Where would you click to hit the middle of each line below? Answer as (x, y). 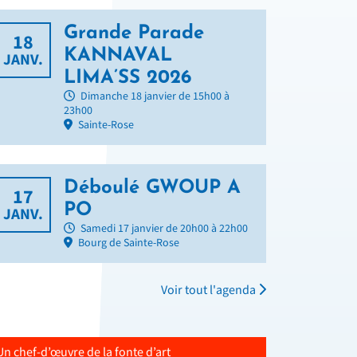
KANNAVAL (118, 56)
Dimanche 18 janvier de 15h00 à (154, 97)
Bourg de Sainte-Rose (128, 243)
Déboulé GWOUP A (152, 188)
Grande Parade (134, 34)
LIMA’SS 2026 (127, 78)
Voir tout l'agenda (210, 291)
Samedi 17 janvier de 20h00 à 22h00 (163, 229)
